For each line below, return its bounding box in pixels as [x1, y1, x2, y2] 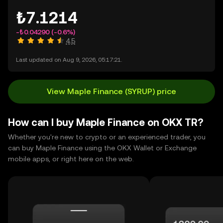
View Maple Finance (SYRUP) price [47, 87, 176, 96]
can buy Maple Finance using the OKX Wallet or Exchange [8, 144, 197, 152]
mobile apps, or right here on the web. [8, 155, 134, 163]
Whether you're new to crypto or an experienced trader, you [8, 133, 206, 141]
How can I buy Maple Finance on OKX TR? [8, 116, 203, 128]
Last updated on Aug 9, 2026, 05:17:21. [16, 56, 122, 63]
